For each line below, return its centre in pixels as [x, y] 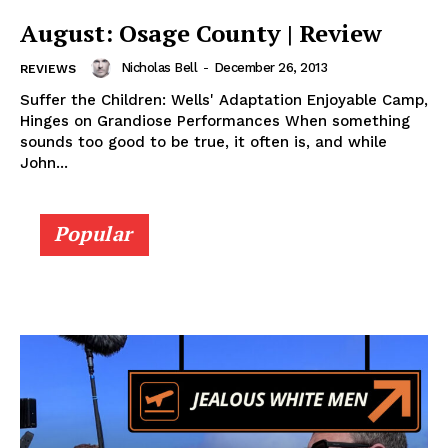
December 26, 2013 [270, 67]
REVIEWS [48, 68]
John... [44, 162]
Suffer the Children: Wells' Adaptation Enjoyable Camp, [224, 99]
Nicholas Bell [158, 67]
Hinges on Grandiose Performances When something [215, 120]
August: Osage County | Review [201, 32]
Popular [93, 233]
